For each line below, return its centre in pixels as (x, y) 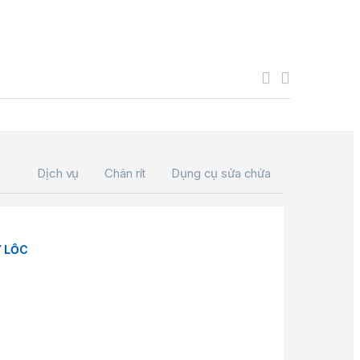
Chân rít (125, 174)
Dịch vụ (58, 174)
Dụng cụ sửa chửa (221, 174)
